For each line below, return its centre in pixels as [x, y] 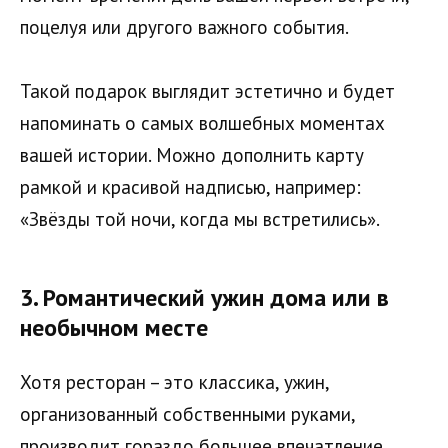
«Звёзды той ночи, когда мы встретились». [200, 219]
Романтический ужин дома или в [216, 297]
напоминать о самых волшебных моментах [202, 123]
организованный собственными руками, [187, 414]
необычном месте [114, 327]
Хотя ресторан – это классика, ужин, [174, 382]
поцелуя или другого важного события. [184, 26]
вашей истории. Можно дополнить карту [192, 155]
